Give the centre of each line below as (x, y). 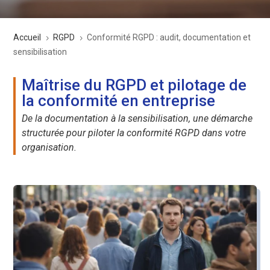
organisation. (49, 147)
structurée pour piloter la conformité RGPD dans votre (134, 133)
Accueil (27, 37)
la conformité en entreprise (119, 101)
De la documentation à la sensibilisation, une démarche (137, 118)
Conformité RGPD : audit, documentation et (169, 37)
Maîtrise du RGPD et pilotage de (134, 85)
